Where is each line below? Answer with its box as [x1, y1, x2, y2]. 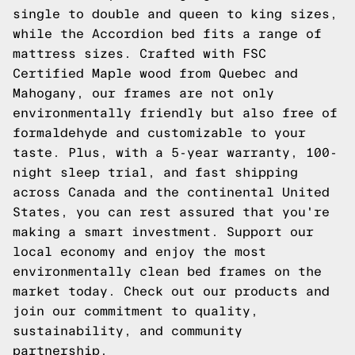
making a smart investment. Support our [13, 225, 314, 239]
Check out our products [124, 284, 298, 298]
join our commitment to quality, [13, 304, 258, 318]
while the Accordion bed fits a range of [13, 27, 322, 40]
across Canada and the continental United [13, 185, 330, 199]
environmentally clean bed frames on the [13, 265, 322, 278]
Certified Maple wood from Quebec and [13, 67, 298, 80]
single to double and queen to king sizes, [13, 7, 338, 21]
